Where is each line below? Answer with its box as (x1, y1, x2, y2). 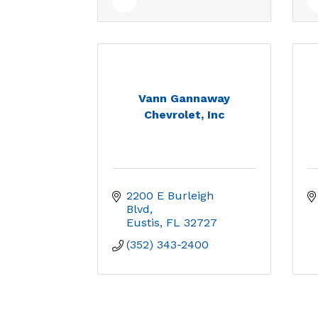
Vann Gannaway (138, 91, 230, 105)
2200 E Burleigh (126, 189, 214, 202)
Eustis (126, 216, 160, 229)
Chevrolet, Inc (143, 107, 225, 121)
